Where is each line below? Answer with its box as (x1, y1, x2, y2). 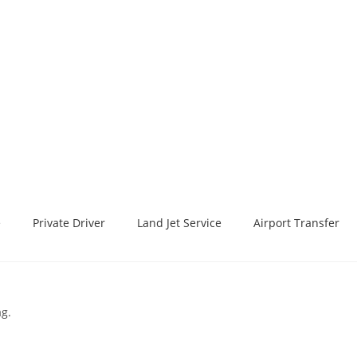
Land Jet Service (137, 215, 222, 230)
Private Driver (33, 215, 105, 230)
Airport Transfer (253, 215, 339, 230)
